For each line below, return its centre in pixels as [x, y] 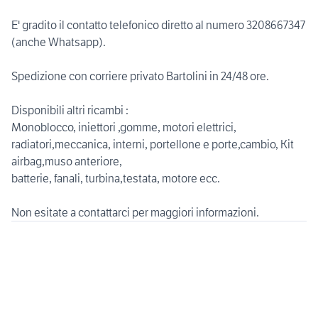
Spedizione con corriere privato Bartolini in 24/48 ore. [140, 76]
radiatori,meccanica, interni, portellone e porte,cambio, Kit [153, 144]
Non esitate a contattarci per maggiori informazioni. [135, 213]
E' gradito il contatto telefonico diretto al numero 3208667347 [158, 25]
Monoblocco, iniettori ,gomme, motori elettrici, [124, 127]
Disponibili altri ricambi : [70, 110]
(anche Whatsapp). [59, 42]
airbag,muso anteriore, [67, 161]
